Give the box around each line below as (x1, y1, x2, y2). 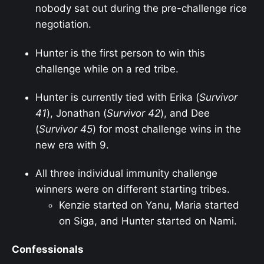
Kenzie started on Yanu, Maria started (59, 199, 239, 212)
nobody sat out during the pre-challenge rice (35, 2, 247, 15)
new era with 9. (35, 138, 109, 151)
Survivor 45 (39, 123, 93, 135)
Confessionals (12, 243, 84, 256)
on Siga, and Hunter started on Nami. (59, 215, 237, 227)
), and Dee (160, 107, 210, 119)
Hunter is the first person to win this (35, 47, 205, 59)
